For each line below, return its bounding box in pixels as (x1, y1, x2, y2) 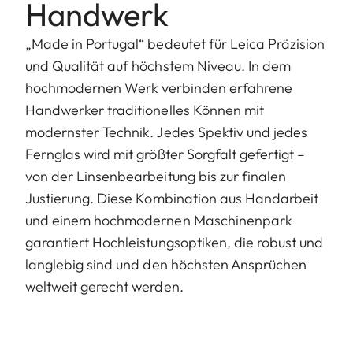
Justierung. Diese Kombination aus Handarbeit (25, 188, 319, 207)
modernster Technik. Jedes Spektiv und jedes (25, 122, 308, 141)
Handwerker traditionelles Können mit (25, 100, 264, 119)
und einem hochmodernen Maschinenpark (25, 210, 292, 229)
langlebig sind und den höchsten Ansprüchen (25, 255, 307, 273)
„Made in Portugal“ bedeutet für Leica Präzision (25, 34, 325, 53)
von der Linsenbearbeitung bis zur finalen (25, 166, 287, 185)
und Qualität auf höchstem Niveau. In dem (25, 56, 291, 75)
